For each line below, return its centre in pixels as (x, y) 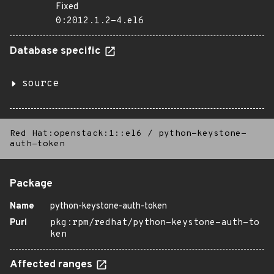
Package (31, 184)
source (40, 84)
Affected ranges (52, 265)
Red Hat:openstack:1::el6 (76, 134)
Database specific (57, 51)
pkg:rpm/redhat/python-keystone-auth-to (155, 223)
